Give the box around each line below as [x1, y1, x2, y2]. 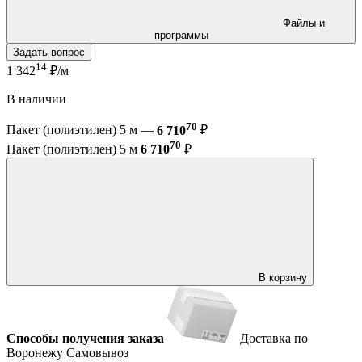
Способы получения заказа [6, 330, 164, 345]
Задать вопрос [13, 45, 85, 58]
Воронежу [6, 345, 66, 360]
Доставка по [240, 330, 308, 345]
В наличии [6, 92, 66, 107]
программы [154, 28, 208, 41]
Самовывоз [66, 345, 128, 360]
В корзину [259, 271, 307, 284]
